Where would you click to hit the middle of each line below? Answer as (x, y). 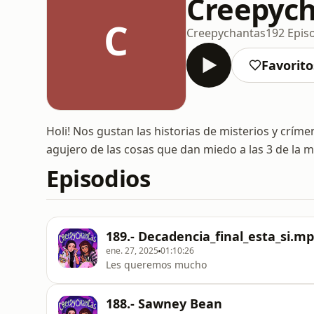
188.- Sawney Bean (164, 303)
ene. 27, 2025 (132, 251)
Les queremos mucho (156, 265)
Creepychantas (226, 33)
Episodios (98, 178)
